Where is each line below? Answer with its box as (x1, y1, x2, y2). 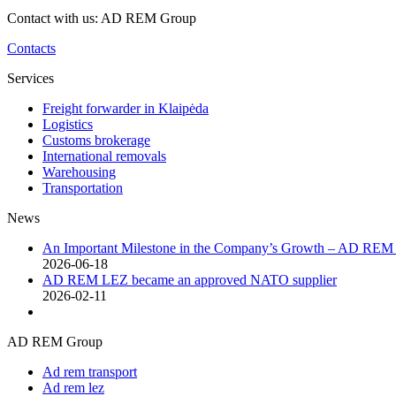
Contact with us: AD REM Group (7, 11, 196, 27)
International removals (42, 148, 166, 164)
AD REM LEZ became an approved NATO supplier (42, 272, 337, 288)
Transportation (42, 180, 123, 196)
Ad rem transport (42, 364, 137, 380)
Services (7, 71, 54, 87)
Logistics (42, 117, 93, 133)
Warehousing (42, 164, 116, 180)
